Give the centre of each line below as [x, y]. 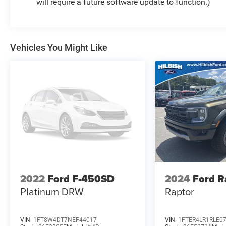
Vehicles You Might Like [59, 48]
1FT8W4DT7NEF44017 [65, 220]
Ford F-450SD [81, 179]
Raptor [180, 192]
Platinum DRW [52, 192]
